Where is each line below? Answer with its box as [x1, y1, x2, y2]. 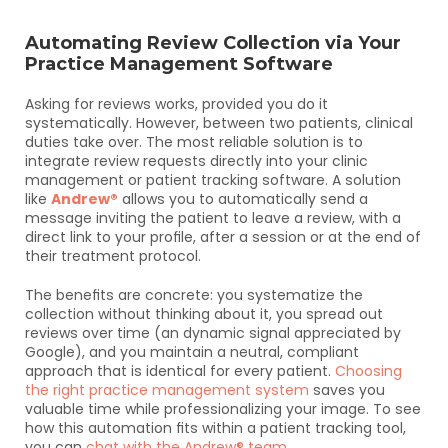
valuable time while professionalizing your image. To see [25, 399, 421, 419]
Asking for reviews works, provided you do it [25, 94, 328, 114]
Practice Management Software [25, 53, 333, 75]
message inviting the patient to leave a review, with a [25, 208, 401, 228]
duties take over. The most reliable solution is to [25, 132, 363, 152]
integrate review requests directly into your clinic [25, 151, 368, 171]
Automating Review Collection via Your [25, 32, 401, 54]
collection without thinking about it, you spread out [25, 304, 383, 324]
